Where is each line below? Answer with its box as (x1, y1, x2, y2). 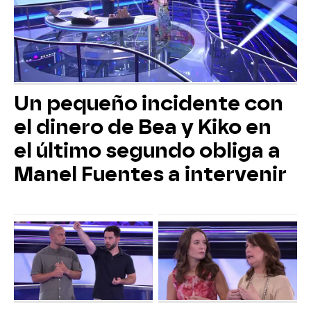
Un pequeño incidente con (14, 92, 283, 116)
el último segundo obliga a (14, 139, 280, 163)
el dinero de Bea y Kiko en (14, 115, 271, 140)
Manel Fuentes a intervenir (14, 162, 287, 187)
